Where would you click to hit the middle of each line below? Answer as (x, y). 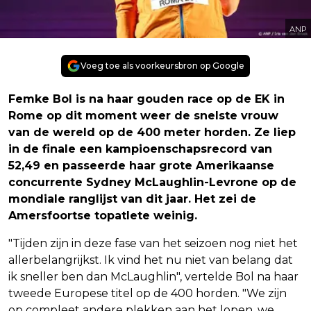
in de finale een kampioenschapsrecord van (140, 149)
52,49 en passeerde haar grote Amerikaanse (141, 165)
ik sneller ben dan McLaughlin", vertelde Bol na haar (153, 276)
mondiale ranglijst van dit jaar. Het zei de (132, 199)
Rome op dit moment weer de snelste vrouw (143, 115)
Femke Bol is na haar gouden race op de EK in (146, 99)
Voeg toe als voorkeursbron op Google (162, 65)
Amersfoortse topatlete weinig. (103, 215)
